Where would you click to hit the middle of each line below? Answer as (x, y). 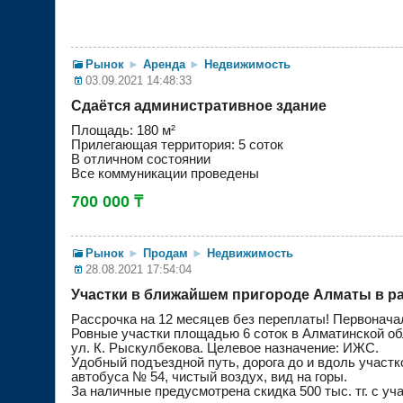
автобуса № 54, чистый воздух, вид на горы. (209, 377)
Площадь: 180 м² (123, 131)
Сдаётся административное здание (199, 106)
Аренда (164, 65)
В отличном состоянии (141, 160)
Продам (166, 254)
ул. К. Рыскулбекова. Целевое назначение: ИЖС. (225, 349)
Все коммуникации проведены (165, 174)
